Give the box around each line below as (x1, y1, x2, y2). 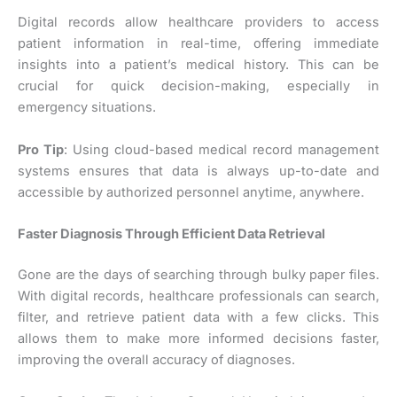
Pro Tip (18, 141, 64, 158)
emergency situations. (18, 99, 156, 116)
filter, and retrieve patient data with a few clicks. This (18, 308, 379, 325)
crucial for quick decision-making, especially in (18, 78, 379, 95)
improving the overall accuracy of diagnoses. (18, 351, 295, 368)
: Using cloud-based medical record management (64, 141, 379, 158)
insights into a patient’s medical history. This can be (18, 57, 379, 74)
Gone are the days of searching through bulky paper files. (18, 266, 379, 283)
